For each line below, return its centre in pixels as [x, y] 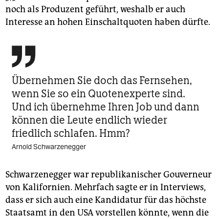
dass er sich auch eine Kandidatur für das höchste [106, 200]
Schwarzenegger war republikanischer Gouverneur [109, 174]
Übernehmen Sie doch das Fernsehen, [102, 80]
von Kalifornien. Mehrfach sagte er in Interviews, [106, 187]
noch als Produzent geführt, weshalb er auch [95, 9]
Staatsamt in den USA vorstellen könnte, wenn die [107, 212]
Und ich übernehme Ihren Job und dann [106, 107]
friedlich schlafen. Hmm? [71, 133]
